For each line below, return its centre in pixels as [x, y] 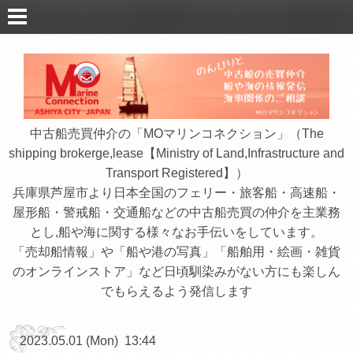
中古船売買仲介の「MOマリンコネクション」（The [176, 133]
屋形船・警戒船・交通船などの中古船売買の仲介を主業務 [176, 212]
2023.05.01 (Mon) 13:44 [88, 340]
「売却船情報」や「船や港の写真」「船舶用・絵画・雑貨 [176, 251]
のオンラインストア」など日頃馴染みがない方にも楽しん [176, 271]
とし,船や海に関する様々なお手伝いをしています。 [176, 232]
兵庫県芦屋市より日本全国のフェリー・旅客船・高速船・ [176, 192]
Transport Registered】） [176, 173]
